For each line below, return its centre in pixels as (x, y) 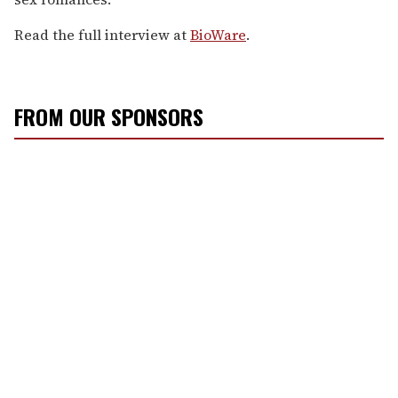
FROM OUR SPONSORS (109, 116)
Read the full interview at (102, 34)
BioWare (218, 34)
